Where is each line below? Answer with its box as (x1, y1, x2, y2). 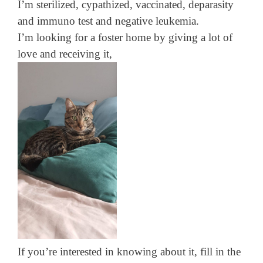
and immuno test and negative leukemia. (18, 15, 199, 28)
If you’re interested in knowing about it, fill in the (18, 245, 241, 258)
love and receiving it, (18, 48, 112, 60)
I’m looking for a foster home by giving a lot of (18, 31, 232, 44)
